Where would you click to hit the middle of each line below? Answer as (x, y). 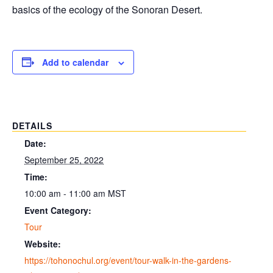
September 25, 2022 (64, 159)
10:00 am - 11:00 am (66, 193)
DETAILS (32, 125)
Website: (43, 244)
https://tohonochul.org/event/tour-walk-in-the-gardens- (128, 261)
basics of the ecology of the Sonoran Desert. (107, 10)
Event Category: (58, 210)
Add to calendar (75, 62)
